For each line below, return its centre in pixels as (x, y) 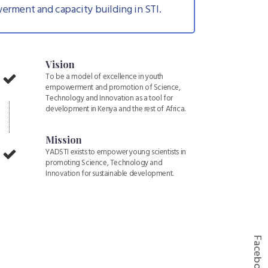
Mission (64, 140)
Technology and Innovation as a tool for (109, 99)
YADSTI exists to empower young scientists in (116, 153)
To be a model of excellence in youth (104, 77)
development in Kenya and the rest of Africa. (115, 109)
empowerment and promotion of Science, (113, 88)
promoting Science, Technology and (104, 163)
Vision (60, 65)
